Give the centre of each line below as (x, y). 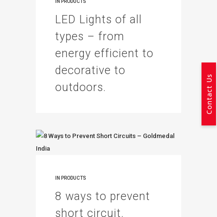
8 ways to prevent (103, 196)
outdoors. (81, 87)
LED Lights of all (99, 20)
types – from (90, 37)
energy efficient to (104, 54)
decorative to (90, 70)
